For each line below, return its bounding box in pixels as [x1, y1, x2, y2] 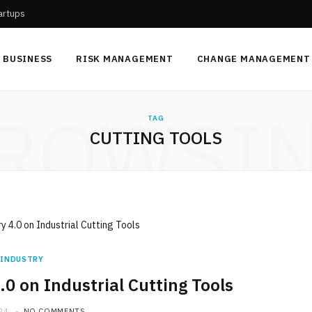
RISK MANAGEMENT [76, 53, 173, 65]
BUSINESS [3, 53, 53, 65]
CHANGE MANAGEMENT [196, 53, 311, 65]
